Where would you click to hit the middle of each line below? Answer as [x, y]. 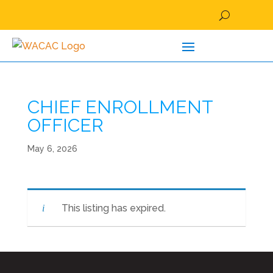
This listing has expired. [113, 208]
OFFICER [65, 125]
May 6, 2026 [52, 149]
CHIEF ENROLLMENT [120, 107]
